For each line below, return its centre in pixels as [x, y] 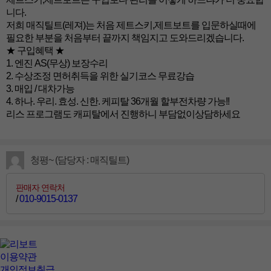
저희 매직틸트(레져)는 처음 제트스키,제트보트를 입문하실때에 [131, 25]
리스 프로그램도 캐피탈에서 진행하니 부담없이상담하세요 [123, 114]
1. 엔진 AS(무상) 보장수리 [57, 63]
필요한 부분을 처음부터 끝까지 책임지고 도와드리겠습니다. [125, 38]
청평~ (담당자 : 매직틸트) [80, 160]
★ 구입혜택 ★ [35, 50]
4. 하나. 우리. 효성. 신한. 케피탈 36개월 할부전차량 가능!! [118, 101]
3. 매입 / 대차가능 [40, 88]
